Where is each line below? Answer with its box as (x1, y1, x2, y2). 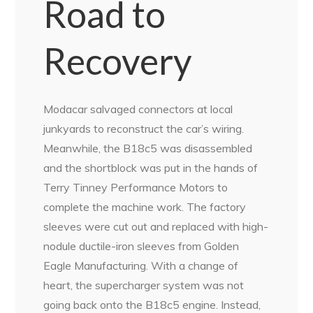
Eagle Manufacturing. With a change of (43, 259, 239, 272)
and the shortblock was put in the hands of (43, 161, 259, 175)
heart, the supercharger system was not (43, 278, 245, 292)
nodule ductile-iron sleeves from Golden (43, 239, 240, 253)
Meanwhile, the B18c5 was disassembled (43, 141, 253, 155)
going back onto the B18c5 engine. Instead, (43, 298, 261, 312)
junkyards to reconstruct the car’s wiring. (43, 122, 245, 136)
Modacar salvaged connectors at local (43, 102, 233, 116)
